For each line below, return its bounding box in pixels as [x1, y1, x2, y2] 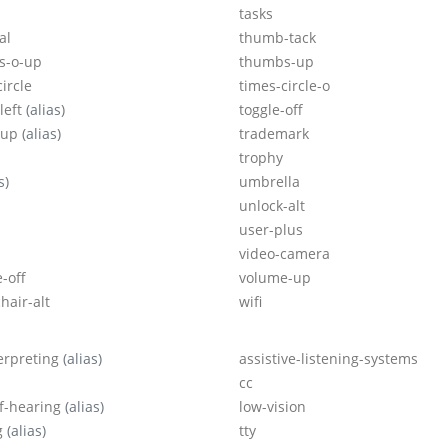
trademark [239, 124, 309, 144]
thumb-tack [239, 28, 316, 48]
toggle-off [239, 100, 303, 120]
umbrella [239, 172, 300, 192]
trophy [239, 148, 283, 168]
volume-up [239, 268, 311, 288]
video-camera [239, 244, 330, 264]
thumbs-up [239, 52, 314, 72]
